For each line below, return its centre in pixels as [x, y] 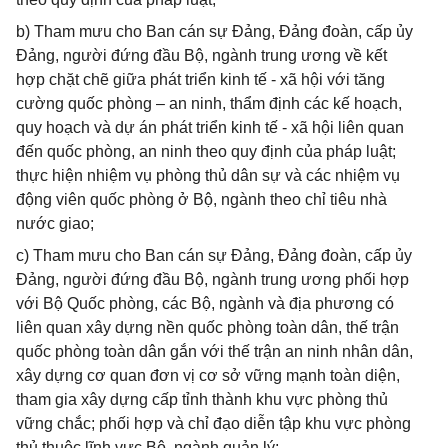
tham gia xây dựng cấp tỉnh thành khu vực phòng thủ [202, 399]
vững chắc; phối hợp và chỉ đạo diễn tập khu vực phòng [213, 423]
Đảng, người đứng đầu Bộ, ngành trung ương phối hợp [212, 279]
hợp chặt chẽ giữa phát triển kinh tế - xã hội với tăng [200, 79]
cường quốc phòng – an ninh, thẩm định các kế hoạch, [209, 103]
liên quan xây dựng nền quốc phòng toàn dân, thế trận [207, 327]
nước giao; [55, 223]
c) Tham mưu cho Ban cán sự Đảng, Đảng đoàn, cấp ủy [214, 255]
